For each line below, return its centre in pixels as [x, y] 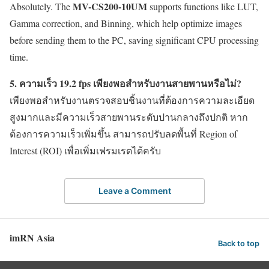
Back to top [239, 244]
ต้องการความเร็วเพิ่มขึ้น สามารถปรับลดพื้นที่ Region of [123, 134]
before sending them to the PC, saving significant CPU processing [134, 40]
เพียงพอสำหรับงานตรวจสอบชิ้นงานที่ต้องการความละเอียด [132, 100]
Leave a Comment [134, 190]
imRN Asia [32, 237]
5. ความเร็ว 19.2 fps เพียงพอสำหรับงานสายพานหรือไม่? [125, 83]
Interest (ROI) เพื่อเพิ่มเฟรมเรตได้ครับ [85, 151]
